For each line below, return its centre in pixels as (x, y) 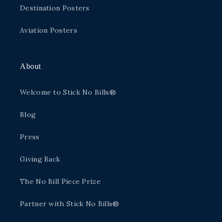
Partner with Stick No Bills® (70, 204)
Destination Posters (55, 8)
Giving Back (40, 159)
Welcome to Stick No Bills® (68, 92)
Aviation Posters (49, 30)
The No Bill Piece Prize (60, 182)
